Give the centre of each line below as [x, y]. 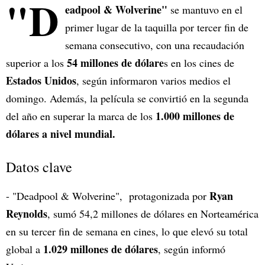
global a [25, 249]
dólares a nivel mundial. [61, 134]
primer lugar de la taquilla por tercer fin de [157, 28]
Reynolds [27, 214]
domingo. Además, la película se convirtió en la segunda [127, 98]
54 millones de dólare [114, 63]
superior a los [35, 63]
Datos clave [39, 167]
